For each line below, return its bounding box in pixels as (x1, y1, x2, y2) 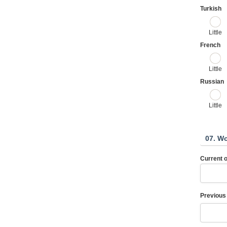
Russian (200, 78, 224, 86)
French (200, 41, 220, 49)
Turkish (200, 5, 221, 12)
